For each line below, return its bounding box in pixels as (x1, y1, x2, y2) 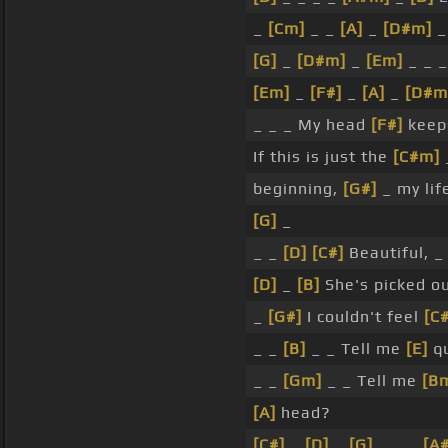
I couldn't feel (302, 307, 424, 327)
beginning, (253, 179, 343, 199)
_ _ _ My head (253, 115, 371, 135)
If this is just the (253, 147, 393, 167)
